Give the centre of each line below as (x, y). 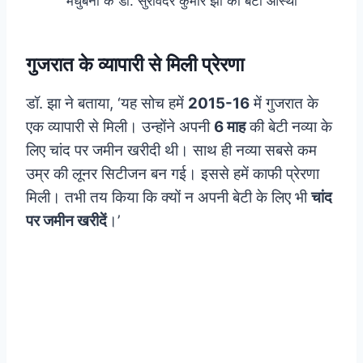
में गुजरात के (284, 104)
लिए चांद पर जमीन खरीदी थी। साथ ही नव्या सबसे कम (171, 151)
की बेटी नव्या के (289, 127)
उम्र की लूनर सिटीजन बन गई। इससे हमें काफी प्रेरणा (173, 174)
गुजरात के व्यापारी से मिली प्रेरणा (135, 65)
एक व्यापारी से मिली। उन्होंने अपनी (120, 127)
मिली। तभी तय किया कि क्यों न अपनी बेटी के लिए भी (169, 198)
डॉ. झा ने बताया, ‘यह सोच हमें (107, 104)
